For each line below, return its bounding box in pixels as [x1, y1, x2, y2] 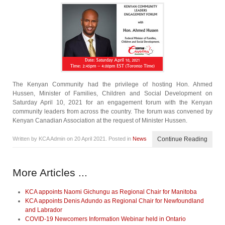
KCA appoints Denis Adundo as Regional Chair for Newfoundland [25, 197, 204, 204]
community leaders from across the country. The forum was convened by [13, 108, 212, 115]
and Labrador [25, 206, 62, 213]
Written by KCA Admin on [13, 136, 74, 142]
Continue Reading [157, 136, 207, 143]
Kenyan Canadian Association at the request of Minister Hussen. [13, 117, 187, 124]
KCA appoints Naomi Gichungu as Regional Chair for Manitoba [25, 188, 197, 195]
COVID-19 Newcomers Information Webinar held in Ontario [25, 215, 186, 222]
